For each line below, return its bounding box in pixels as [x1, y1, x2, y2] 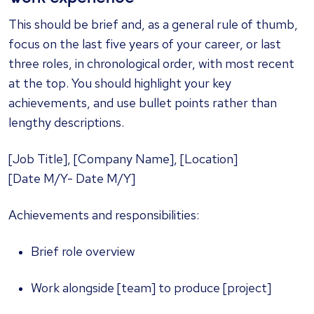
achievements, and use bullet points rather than [8, 95, 277, 111]
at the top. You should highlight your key [8, 75, 231, 92]
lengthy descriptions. [8, 114, 124, 131]
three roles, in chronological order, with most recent [8, 55, 294, 72]
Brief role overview [31, 243, 135, 260]
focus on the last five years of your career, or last [8, 36, 281, 53]
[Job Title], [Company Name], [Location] [8, 151, 238, 168]
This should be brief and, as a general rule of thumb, [8, 16, 298, 33]
